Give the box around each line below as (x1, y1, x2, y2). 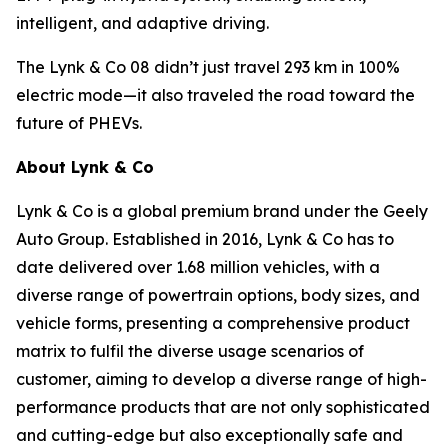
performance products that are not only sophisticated (16, 397, 430, 418)
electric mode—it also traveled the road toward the (16, 85, 415, 106)
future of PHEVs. (16, 113, 142, 134)
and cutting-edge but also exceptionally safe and (16, 425, 403, 446)
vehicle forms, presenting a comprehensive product (16, 313, 410, 334)
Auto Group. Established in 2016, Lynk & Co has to (16, 229, 394, 250)
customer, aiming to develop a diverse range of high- (16, 369, 427, 390)
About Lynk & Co (16, 157, 154, 178)
